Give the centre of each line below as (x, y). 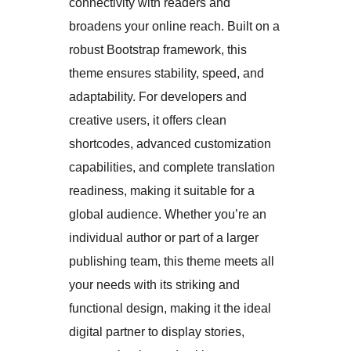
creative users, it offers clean (148, 121)
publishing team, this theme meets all (172, 262)
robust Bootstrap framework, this (158, 50)
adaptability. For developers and (158, 97)
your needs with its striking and (154, 285)
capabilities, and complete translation (172, 168)
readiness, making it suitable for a (162, 191)
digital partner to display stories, (157, 332)
